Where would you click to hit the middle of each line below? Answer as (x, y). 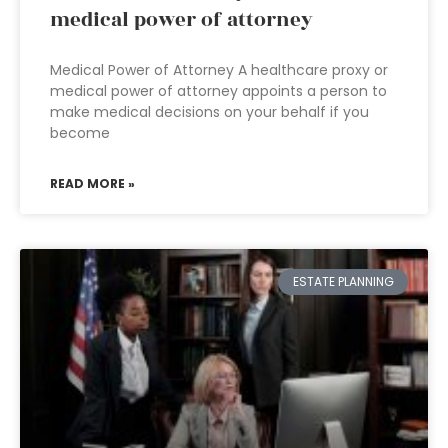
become (80, 133)
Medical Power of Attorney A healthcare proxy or (219, 70)
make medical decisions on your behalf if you (209, 112)
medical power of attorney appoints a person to (218, 91)
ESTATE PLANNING (343, 282)
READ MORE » (92, 183)
